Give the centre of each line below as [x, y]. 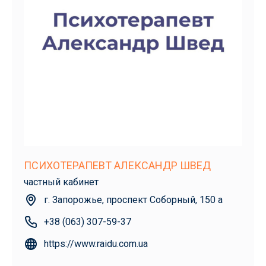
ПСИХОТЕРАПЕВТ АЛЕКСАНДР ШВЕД [117, 165]
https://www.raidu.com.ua [96, 243]
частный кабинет [61, 182]
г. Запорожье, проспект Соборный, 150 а [133, 199]
